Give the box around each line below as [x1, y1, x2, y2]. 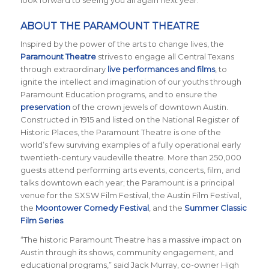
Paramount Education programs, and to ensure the [20, 89, 217, 100]
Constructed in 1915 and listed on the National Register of [20, 115, 239, 125]
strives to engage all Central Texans [95, 52, 234, 62]
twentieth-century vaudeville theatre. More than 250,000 [20, 153, 241, 163]
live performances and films [107, 64, 215, 74]
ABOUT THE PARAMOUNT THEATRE [20, 20, 199, 32]
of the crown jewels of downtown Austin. [70, 102, 228, 112]
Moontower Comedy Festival [35, 203, 149, 213]
